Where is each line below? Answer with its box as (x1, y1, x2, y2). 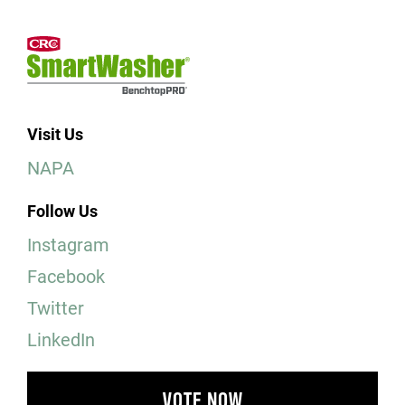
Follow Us (27, 199, 98, 221)
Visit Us (27, 122, 83, 145)
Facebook (27, 263, 105, 287)
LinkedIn (27, 326, 95, 351)
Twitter (27, 295, 84, 319)
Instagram (27, 231, 109, 256)
